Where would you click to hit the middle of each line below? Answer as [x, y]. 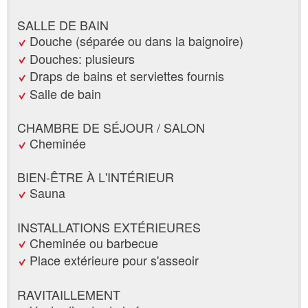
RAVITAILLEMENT [69, 294]
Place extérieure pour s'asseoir [114, 260]
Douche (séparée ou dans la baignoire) [136, 40]
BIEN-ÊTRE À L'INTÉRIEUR [96, 177]
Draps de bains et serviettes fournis [127, 76]
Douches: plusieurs [82, 58]
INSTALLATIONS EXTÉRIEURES [109, 227]
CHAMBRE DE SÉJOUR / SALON [111, 128]
